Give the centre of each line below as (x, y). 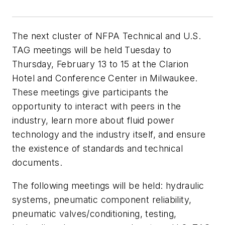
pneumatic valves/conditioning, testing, (94, 213)
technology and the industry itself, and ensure (109, 134)
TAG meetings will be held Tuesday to (92, 50)
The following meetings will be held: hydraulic (108, 185)
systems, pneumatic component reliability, (102, 199)
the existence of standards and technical (97, 148)
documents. (37, 162)
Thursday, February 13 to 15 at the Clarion (100, 64)
